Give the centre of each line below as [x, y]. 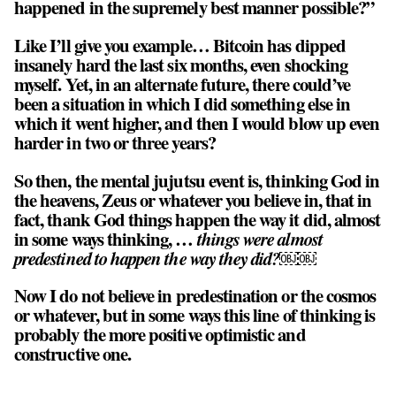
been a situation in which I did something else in [183, 103]
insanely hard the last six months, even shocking [181, 64]
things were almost [259, 238]
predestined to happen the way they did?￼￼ [166, 258]
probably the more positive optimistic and [160, 335]
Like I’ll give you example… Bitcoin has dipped [180, 45]
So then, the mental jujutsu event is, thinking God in [197, 180]
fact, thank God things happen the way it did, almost [198, 219]
